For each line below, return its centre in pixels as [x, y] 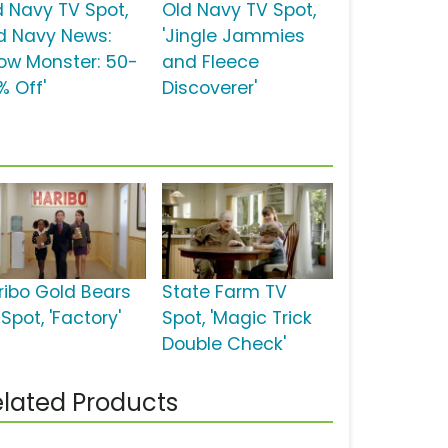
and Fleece [210, 62]
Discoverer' [209, 88]
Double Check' [223, 344]
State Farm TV [224, 292]
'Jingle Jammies [233, 36]
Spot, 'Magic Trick [236, 318]
